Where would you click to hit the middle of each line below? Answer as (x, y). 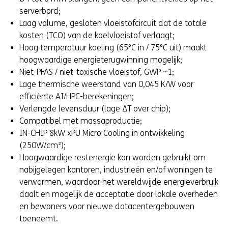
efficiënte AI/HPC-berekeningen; (77, 96)
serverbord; (40, 11)
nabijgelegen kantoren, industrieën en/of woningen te (116, 169)
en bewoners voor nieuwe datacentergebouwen (107, 206)
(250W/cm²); (42, 145)
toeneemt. (39, 218)
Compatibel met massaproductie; (81, 121)
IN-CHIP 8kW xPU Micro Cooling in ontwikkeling (102, 133)
